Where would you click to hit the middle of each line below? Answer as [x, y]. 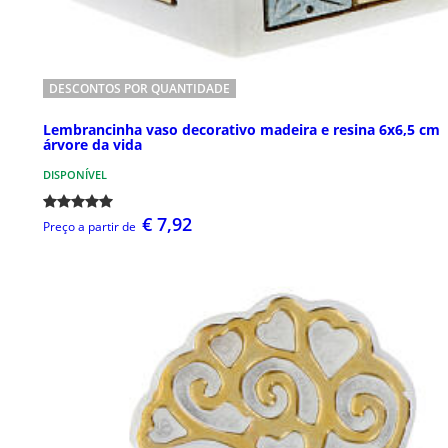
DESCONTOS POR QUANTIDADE [139, 88]
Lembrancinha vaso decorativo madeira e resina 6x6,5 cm [241, 129]
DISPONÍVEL [75, 174]
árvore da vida [92, 144]
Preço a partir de [89, 226]
